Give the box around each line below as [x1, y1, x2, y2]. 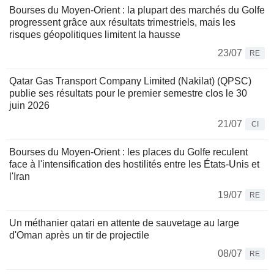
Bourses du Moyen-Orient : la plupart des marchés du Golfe [9, 4, 265, 15]
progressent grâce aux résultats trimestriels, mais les [9, 17, 235, 28]
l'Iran [9, 171, 30, 182]
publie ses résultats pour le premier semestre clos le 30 [9, 87, 247, 98]
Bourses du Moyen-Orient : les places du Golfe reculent [9, 146, 248, 157]
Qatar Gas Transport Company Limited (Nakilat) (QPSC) [9, 75, 251, 86]
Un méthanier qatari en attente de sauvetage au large [9, 217, 239, 228]
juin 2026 [9, 100, 50, 111]
